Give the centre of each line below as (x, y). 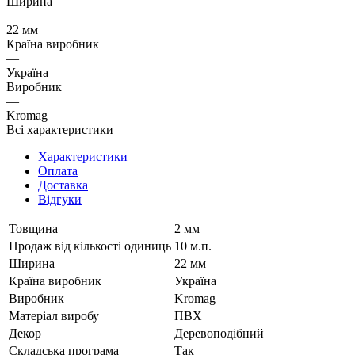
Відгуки (60, 199)
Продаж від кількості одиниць (90, 246)
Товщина (33, 228)
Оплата (58, 170)
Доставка (63, 185)
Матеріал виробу (54, 315)
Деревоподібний (219, 333)
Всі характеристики (60, 129)
